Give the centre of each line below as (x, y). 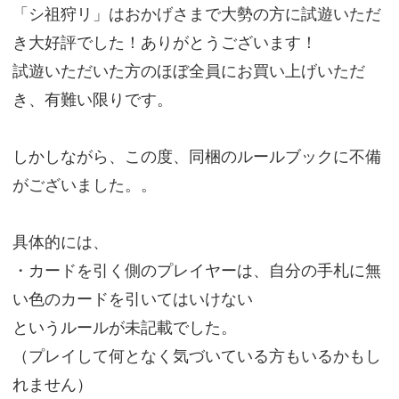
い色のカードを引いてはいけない (132, 299)
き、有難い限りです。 (92, 100)
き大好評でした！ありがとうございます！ (164, 43)
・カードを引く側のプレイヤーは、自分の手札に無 (196, 271)
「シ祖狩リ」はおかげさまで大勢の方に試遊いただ (196, 14)
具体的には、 (60, 242)
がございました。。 (84, 185)
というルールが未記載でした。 (124, 328)
